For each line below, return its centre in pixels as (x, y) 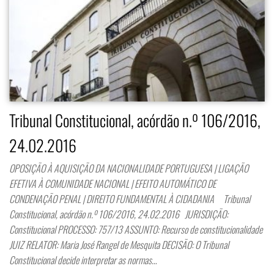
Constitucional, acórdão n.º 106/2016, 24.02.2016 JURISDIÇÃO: (119, 214)
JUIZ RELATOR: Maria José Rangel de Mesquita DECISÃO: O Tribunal (119, 245)
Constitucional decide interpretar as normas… (83, 260)
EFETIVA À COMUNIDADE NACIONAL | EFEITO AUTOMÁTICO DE (113, 184)
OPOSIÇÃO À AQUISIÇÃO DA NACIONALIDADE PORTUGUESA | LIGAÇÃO (129, 168)
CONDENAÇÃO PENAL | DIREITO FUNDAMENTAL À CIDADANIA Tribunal (130, 199)
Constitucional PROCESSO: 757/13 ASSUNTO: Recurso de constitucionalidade (136, 230)
